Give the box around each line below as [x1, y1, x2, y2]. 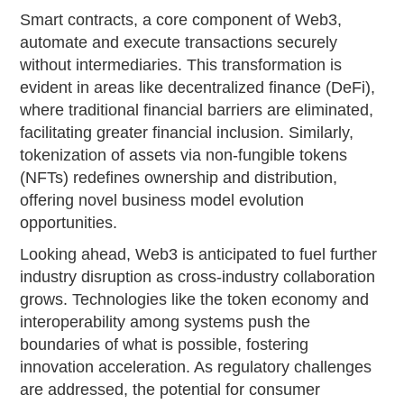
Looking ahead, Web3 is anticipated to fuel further [20, 244, 378, 263]
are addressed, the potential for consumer [20, 380, 321, 399]
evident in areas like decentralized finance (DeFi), [20, 78, 376, 96]
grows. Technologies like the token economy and [20, 289, 370, 308]
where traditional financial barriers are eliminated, [20, 100, 374, 119]
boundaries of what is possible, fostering [20, 335, 309, 353]
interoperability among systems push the [20, 312, 311, 331]
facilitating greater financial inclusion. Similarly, [20, 123, 354, 142]
